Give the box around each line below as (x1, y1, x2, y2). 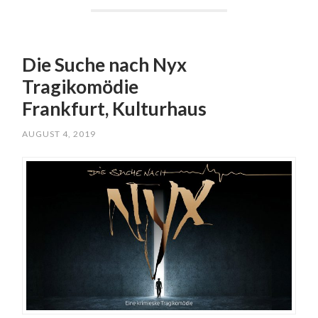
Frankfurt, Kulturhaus (22, 97, 207, 120)
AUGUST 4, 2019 (22, 128, 97, 139)
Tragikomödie (22, 75, 139, 98)
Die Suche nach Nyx (22, 53, 187, 76)
